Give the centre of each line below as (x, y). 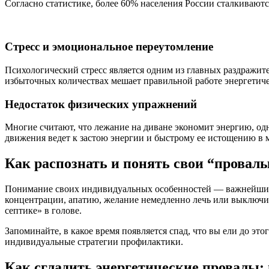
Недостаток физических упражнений (101, 104)
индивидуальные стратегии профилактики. (94, 242)
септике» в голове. (43, 211)
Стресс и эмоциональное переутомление (109, 47)
